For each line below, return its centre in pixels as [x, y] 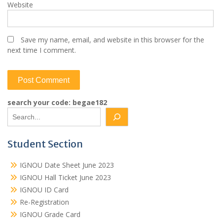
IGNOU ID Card [44, 190]
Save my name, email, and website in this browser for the [112, 40]
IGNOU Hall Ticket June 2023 [65, 178]
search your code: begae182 [57, 103]
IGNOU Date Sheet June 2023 [67, 165]
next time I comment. [42, 50]
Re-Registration [44, 202]
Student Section [45, 144]
